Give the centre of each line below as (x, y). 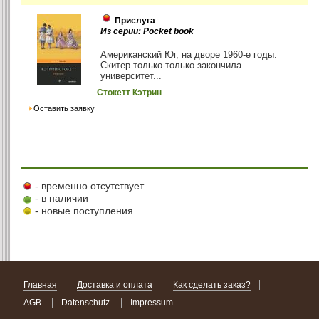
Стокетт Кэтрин (130, 93)
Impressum (152, 302)
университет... (131, 76)
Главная (40, 284)
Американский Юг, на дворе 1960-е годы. (189, 55)
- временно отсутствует (90, 185)
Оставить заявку (64, 109)
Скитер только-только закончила (171, 66)
